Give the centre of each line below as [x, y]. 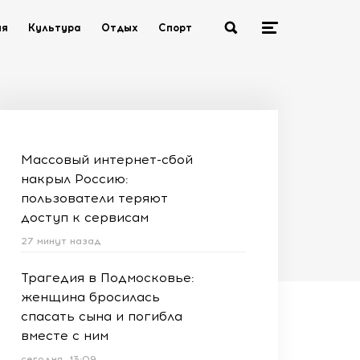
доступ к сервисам [85, 217]
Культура [55, 28]
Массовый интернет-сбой [107, 160]
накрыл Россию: [75, 179]
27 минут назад [61, 241]
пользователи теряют [94, 198]
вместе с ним [65, 335]
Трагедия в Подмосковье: [108, 278]
